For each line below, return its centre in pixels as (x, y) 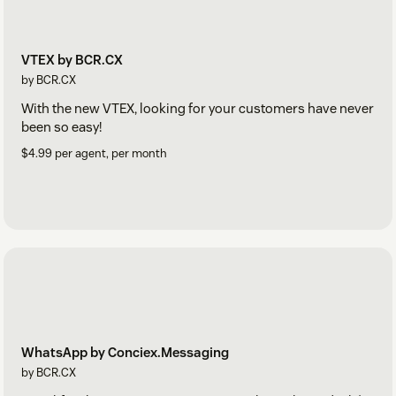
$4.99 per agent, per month (94, 154)
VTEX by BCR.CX (72, 60)
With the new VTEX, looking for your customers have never (198, 109)
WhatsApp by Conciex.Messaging (125, 353)
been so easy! (61, 127)
